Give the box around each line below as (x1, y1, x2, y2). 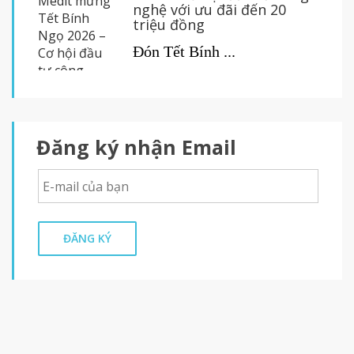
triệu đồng (133, 15, 205, 35)
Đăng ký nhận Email (36, 134, 236, 161)
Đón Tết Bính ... (133, 43, 235, 61)
